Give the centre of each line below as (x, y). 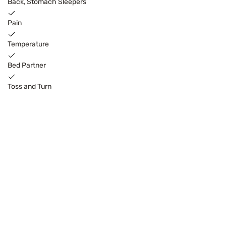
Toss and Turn (30, 87)
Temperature (28, 44)
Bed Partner (27, 66)
